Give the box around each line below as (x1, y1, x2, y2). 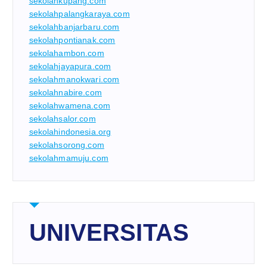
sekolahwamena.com (29, 101, 110, 111)
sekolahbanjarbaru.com (29, 22, 120, 32)
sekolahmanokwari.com (29, 74, 120, 85)
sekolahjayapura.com (29, 61, 111, 72)
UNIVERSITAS (29, 219, 190, 246)
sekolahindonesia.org (29, 127, 111, 137)
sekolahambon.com (29, 48, 104, 58)
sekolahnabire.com (29, 88, 102, 98)
